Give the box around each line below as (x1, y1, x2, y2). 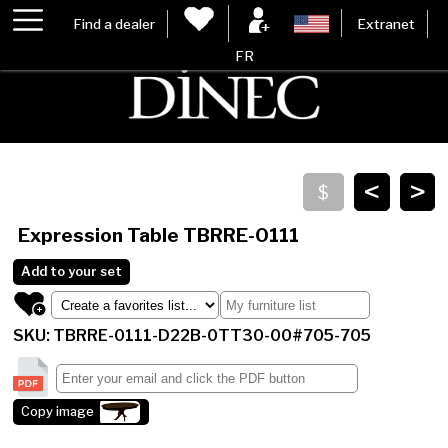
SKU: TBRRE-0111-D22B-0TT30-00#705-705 (13, 326, 372, 346)
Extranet (356, 15, 415, 32)
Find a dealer (73, 15, 156, 32)
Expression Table (17, 223, 183, 248)
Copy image (21, 404, 95, 420)
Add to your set (21, 264, 123, 280)
